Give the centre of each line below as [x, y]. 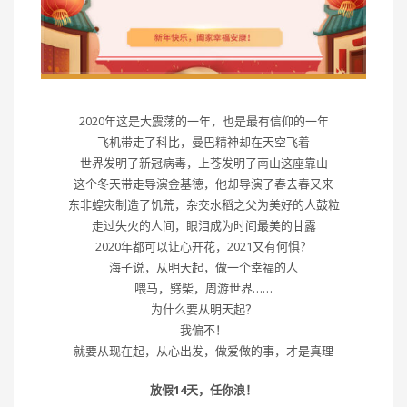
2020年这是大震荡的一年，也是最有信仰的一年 [203, 121]
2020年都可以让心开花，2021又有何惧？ [203, 247]
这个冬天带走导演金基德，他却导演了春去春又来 [203, 184]
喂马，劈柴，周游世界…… [203, 288]
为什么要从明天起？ [203, 309]
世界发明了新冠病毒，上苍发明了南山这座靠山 [203, 163]
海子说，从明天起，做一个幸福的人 [203, 268]
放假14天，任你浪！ [203, 390]
